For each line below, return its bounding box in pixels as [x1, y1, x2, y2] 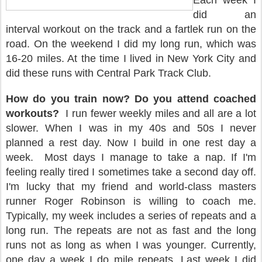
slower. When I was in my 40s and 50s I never [6, 122, 256, 134]
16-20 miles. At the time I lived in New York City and [6, 53, 256, 64]
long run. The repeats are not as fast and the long [6, 225, 256, 236]
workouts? [6, 108, 59, 119]
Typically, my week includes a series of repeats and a [6, 210, 256, 222]
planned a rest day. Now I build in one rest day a [6, 137, 256, 149]
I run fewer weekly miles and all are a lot [65, 108, 257, 119]
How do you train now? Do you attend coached [6, 93, 256, 105]
